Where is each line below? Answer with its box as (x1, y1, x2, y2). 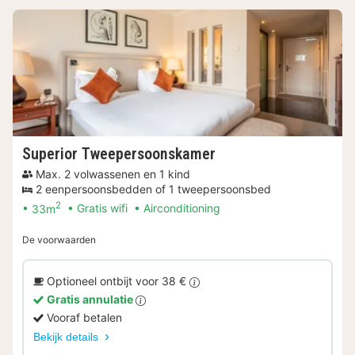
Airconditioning (143, 201, 220, 216)
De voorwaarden (22, 234, 96, 246)
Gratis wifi (77, 201, 128, 216)
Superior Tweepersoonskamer (22, 143, 216, 163)
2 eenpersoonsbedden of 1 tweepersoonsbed (36, 181, 271, 196)
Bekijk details (33, 330, 101, 344)
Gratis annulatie (47, 292, 136, 307)
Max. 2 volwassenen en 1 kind (36, 166, 190, 181)
